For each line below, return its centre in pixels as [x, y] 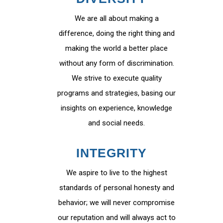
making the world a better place [116, 48]
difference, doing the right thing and [116, 33]
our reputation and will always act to [116, 218]
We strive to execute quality [116, 78]
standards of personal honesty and [116, 188]
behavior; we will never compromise [116, 203]
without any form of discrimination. [116, 63]
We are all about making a [116, 18]
